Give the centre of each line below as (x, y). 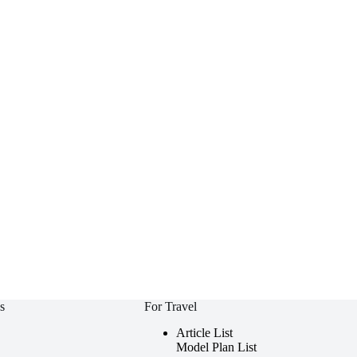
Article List (204, 333)
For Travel (170, 307)
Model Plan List (216, 347)
